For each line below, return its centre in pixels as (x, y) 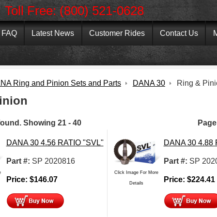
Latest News (53, 33)
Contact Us (179, 33)
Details (136, 183)
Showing (39, 123)
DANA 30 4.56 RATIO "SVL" (55, 142)
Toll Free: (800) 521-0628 (74, 10)
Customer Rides (117, 33)
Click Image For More (136, 172)
